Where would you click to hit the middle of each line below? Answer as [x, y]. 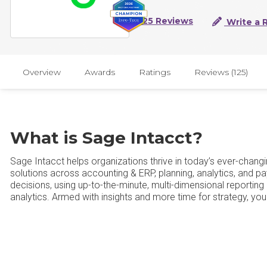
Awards [100, 72]
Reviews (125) [221, 72]
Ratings [155, 72]
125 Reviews [166, 21]
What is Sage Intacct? [106, 138]
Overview [42, 72]
